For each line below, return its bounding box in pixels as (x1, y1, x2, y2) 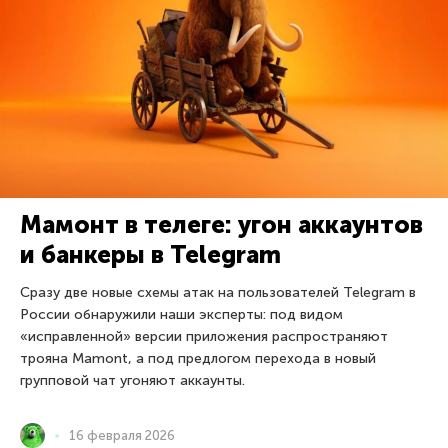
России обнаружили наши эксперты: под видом (20, 306, 343, 324)
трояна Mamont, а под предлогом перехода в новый (20, 350, 376, 368)
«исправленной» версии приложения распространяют (20, 328, 388, 346)
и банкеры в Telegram (20, 240, 281, 270)
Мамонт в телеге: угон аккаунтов (20, 210, 423, 240)
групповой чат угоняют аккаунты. (20, 372, 245, 390)
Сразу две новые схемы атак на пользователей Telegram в (20, 284, 416, 302)
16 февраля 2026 (69, 428, 175, 444)
